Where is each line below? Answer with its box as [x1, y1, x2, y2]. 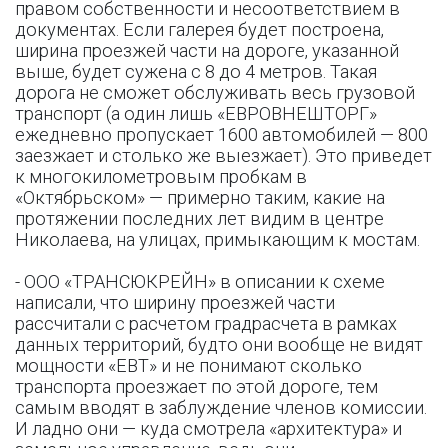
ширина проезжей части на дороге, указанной [15, 40, 399, 61]
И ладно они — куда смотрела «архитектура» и [15, 418, 402, 439]
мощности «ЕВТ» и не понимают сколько [15, 355, 362, 376]
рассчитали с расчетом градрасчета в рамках [15, 313, 397, 334]
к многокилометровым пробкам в [15, 166, 307, 187]
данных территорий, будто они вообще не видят [15, 334, 423, 355]
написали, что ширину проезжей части [15, 292, 335, 313]
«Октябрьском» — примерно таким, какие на [15, 187, 385, 208]
